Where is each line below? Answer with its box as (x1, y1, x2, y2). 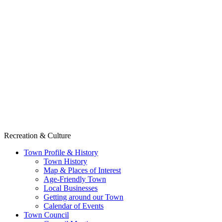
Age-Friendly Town (44, 175, 106, 184)
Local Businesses (44, 184, 98, 193)
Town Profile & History (24, 148, 98, 157)
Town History (44, 157, 87, 166)
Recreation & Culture (4, 131, 71, 140)
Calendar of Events (44, 202, 104, 211)
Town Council (24, 211, 69, 220)
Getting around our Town (44, 193, 123, 202)
